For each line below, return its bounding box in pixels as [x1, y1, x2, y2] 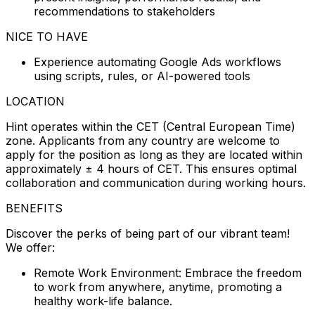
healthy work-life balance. [34, 293, 172, 308]
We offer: [6, 240, 55, 255]
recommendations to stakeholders [34, 4, 215, 18]
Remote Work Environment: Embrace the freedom [34, 265, 302, 280]
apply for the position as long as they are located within [6, 147, 302, 162]
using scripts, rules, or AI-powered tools [34, 68, 250, 83]
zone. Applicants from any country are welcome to [6, 133, 280, 148]
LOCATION [6, 94, 65, 108]
